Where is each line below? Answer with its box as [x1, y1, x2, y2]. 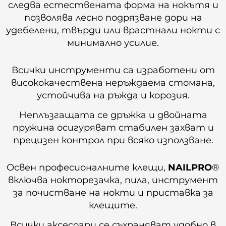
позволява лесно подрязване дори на [24, 12, 202, 23]
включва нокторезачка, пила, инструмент [8, 174, 218, 186]
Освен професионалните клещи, [7, 161, 168, 173]
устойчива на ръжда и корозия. [36, 89, 190, 101]
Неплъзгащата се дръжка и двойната [19, 109, 207, 121]
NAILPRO [168, 161, 212, 173]
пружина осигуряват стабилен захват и [12, 122, 214, 133]
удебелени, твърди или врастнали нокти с [6, 24, 220, 36]
